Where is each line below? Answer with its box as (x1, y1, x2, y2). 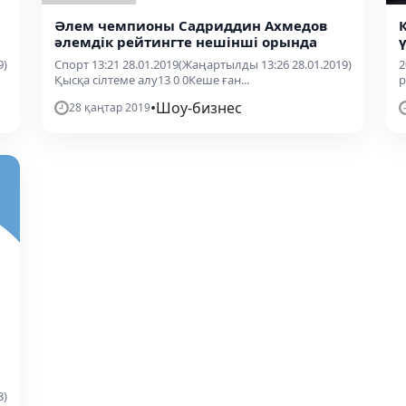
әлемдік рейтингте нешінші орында (54, 32, 317, 51)
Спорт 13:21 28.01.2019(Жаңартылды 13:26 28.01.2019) (54, 55, 352, 72)
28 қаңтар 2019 (69, 99, 150, 115)
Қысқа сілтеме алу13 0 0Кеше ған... (54, 71, 249, 88)
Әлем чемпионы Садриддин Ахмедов (54, 15, 327, 34)
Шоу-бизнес (156, 97, 242, 118)
